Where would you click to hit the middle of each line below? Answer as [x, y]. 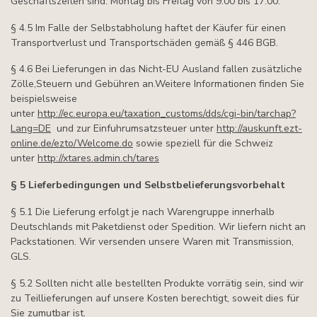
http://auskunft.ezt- [259, 129]
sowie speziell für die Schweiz [204, 144]
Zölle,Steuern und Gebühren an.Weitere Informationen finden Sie [157, 84]
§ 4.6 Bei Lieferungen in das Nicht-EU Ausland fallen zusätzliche [156, 69]
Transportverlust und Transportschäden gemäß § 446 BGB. [144, 42]
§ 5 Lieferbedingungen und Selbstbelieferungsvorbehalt [148, 185]
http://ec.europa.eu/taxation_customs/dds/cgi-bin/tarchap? [167, 114]
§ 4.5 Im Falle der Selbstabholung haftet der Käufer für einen [148, 28]
